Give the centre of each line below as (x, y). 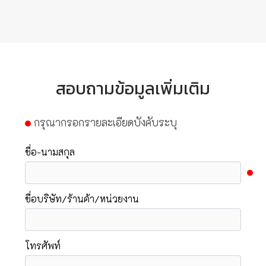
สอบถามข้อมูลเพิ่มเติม (133, 88)
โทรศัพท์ (42, 246)
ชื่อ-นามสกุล (50, 152)
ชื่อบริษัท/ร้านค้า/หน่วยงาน (82, 199)
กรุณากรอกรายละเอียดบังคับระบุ (104, 123)
